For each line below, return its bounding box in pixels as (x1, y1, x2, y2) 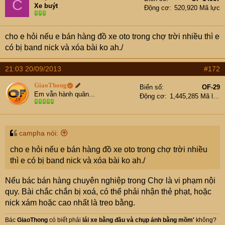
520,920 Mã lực (174, 4, 220, 12)
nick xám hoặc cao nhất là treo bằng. (5, 198, 135, 207)
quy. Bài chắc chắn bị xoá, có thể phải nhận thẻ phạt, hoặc (5, 187, 211, 196)
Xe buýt (34, 2, 58, 10)
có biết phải (48, 216, 82, 223)
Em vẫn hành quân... (34, 90, 95, 98)
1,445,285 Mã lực (213, 92, 219, 100)
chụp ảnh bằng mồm (135, 216, 193, 223)
